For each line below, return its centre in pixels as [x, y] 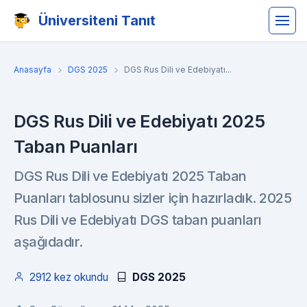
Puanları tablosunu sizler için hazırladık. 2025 [153, 198]
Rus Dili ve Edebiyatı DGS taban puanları [138, 220]
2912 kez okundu [69, 277]
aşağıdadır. [48, 242]
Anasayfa [33, 70]
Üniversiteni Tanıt [97, 21]
